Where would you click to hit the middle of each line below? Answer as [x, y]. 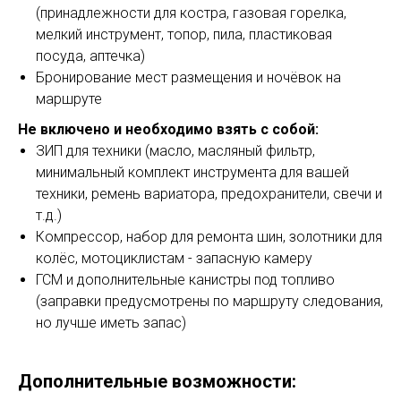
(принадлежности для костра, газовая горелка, [191, 13]
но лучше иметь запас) [111, 322]
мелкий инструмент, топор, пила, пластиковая [184, 34]
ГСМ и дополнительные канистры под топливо [185, 279]
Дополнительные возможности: [157, 381]
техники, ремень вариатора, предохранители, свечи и [209, 193]
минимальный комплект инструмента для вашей [192, 172]
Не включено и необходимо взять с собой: [168, 129]
